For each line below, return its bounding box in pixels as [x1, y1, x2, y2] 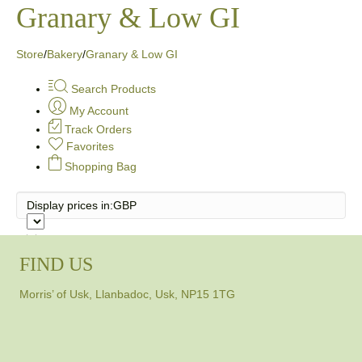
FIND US [19, 254, 93, 276]
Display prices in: [27, 199, 113, 213]
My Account [66, 104, 128, 118]
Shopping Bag [61, 160, 137, 174]
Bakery [47, 48, 82, 61]
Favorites [63, 140, 114, 154]
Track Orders [61, 123, 132, 137]
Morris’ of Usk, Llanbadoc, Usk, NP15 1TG [19, 288, 235, 301]
